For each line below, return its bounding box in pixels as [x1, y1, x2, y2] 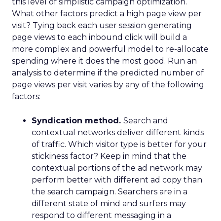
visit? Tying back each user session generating [12, 21, 192, 30]
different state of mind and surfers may [32, 199, 186, 208]
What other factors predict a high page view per [12, 9, 202, 18]
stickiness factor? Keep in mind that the [32, 151, 186, 161]
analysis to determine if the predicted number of [12, 68, 204, 77]
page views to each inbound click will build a [12, 33, 187, 42]
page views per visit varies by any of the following [12, 80, 204, 89]
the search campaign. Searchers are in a [32, 187, 187, 196]
